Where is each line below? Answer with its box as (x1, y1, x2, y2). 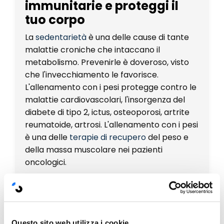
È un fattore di (25, 174, 111, 191)
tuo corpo (25, 11, 85, 28)
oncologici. (25, 156, 66, 168)
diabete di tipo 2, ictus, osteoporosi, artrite (25, 106, 189, 118)
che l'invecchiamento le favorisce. (25, 68, 158, 80)
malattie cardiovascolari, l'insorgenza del (25, 93, 185, 105)
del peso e (148, 131, 188, 143)
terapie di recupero (69, 131, 146, 143)
